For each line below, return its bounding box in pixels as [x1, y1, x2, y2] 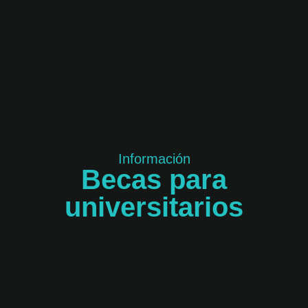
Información [118, 151, 190, 167]
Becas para [81, 164, 227, 195]
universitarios [65, 192, 243, 223]
